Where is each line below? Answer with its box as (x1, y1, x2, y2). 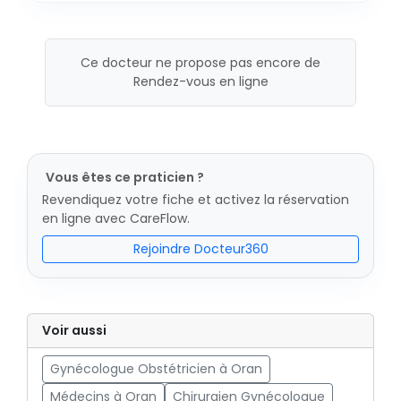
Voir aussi (42, 321, 107, 339)
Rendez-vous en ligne (132, 73, 269, 90)
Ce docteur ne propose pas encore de (81, 54, 320, 72)
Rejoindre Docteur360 (132, 240, 269, 258)
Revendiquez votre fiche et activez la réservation (42, 191, 349, 209)
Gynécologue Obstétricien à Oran (50, 360, 262, 378)
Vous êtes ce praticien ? (46, 168, 204, 186)
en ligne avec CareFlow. (42, 209, 190, 227)
